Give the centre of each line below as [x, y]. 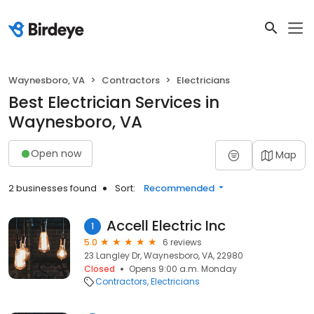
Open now [56, 153]
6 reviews [182, 242]
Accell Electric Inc [166, 226]
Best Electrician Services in [114, 102]
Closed [100, 269]
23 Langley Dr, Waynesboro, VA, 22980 [164, 255]
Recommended [179, 188]
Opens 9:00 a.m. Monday [183, 269]
